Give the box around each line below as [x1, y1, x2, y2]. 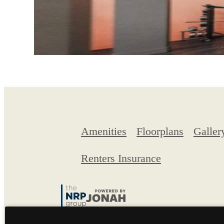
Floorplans [136, 125, 183, 138]
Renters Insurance [81, 152, 161, 165]
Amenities [81, 125, 126, 138]
